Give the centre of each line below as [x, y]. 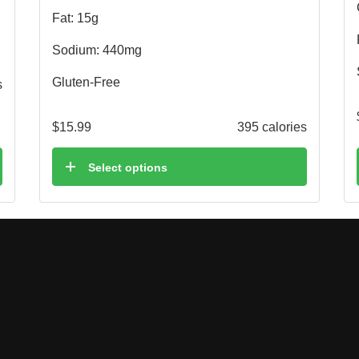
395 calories [272, 127]
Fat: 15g [75, 18]
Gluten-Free [86, 82]
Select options [128, 167]
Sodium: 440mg [97, 50]
